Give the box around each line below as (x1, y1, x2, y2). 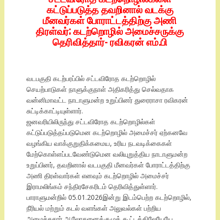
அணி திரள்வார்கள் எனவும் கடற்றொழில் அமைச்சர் (26, 171, 169, 181)
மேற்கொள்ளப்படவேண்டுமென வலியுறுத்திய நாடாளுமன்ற (26, 149, 188, 159)
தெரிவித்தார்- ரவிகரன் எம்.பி (52, 34, 167, 49)
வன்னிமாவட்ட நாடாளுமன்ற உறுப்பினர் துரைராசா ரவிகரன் (26, 95, 188, 105)
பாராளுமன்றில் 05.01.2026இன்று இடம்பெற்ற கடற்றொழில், (26, 192, 192, 202)
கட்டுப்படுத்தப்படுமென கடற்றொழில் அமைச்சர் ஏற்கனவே (26, 128, 188, 137)
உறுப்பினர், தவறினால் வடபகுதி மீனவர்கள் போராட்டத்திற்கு (26, 160, 190, 170)
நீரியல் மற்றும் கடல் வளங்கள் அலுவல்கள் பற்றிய (26, 203, 161, 213)
